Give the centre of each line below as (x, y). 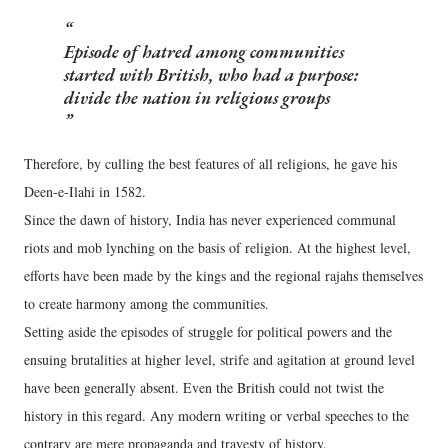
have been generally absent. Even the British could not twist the (204, 388)
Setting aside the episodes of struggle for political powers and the (208, 332)
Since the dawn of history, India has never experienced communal (210, 220)
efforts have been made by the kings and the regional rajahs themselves (223, 276)
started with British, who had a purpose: (211, 75)
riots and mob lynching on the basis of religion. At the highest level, (217, 248)
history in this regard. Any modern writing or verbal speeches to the (216, 416)
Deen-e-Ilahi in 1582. (85, 192)
